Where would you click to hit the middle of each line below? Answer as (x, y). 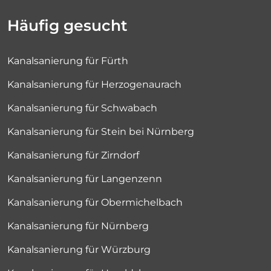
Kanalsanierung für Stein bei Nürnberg (101, 131)
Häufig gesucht (67, 25)
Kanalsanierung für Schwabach (82, 108)
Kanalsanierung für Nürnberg (78, 226)
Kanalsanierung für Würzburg (79, 249)
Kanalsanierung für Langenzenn (85, 178)
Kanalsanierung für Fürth (68, 60)
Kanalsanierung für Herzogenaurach (94, 84)
